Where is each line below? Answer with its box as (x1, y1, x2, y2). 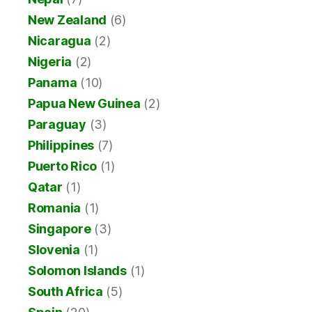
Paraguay (28, 117, 86, 132)
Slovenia (28, 242, 80, 258)
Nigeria (28, 54, 72, 70)
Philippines (28, 138, 95, 153)
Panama (28, 75, 77, 91)
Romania (28, 201, 81, 216)
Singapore (28, 221, 91, 237)
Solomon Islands (28, 263, 127, 279)
